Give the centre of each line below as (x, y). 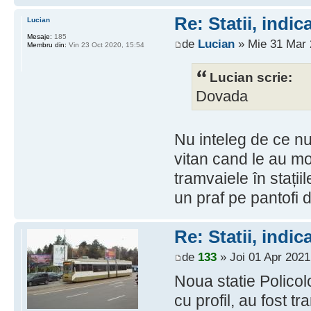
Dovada (221, 96)
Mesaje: (40, 36)
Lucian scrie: (251, 77)
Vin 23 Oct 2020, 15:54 (106, 44)
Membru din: (47, 44)
